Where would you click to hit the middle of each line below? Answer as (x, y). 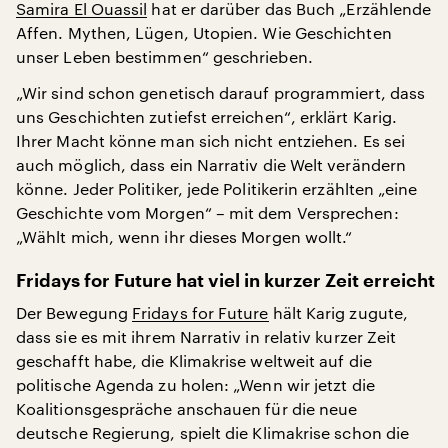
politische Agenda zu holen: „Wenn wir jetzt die (195, 384)
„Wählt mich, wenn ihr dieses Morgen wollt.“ (184, 236)
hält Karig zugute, (338, 312)
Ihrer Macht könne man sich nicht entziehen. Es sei (210, 140)
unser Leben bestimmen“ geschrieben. (164, 56)
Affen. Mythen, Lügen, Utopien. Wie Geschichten (204, 32)
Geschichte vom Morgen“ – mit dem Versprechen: (207, 212)
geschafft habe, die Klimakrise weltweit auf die (194, 360)
